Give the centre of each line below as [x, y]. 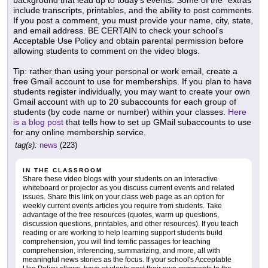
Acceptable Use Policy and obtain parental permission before [128, 41]
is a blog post [39, 122]
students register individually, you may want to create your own [132, 92]
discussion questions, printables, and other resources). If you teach [131, 224]
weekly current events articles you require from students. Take [122, 206]
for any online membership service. [80, 133]
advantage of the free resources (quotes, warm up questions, [121, 215]
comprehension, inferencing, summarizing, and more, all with [121, 251]
